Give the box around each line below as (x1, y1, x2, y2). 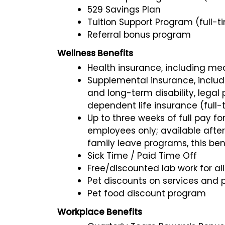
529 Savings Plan (87, 3, 161, 16)
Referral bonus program (87, 28, 191, 41)
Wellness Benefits (57, 47, 133, 59)
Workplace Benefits (57, 205, 142, 218)
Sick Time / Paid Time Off (87, 149, 197, 162)
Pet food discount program (87, 187, 206, 199)
